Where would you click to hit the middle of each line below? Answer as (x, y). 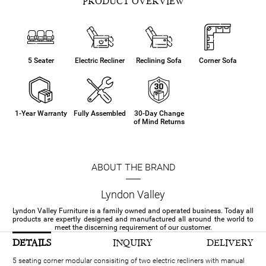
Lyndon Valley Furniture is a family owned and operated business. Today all (133, 210)
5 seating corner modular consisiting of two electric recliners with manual (129, 260)
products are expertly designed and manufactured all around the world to (133, 219)
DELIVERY (230, 243)
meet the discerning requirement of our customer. (133, 227)
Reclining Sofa (159, 60)
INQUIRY (133, 243)
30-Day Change (159, 113)
